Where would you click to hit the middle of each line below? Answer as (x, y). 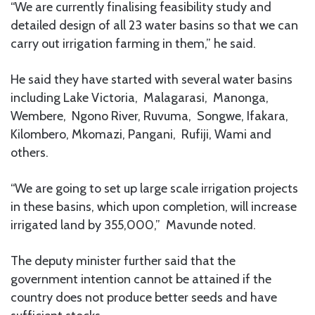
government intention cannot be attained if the (141, 279)
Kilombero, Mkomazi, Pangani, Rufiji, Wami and (141, 134)
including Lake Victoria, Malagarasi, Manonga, (140, 97)
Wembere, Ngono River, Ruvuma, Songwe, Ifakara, (149, 116)
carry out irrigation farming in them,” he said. (133, 43)
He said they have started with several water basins (152, 79)
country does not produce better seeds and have (144, 297)
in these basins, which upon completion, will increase (154, 206)
